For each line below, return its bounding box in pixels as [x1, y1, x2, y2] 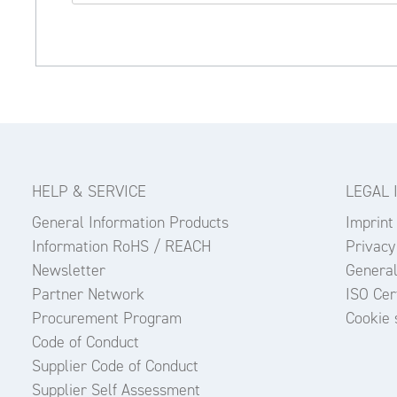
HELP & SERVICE [31, 181, 146, 201]
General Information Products [31, 212, 229, 232]
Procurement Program [31, 307, 182, 328]
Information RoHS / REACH [31, 236, 211, 256]
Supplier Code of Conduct [31, 355, 198, 376]
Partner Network [31, 284, 144, 304]
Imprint [345, 212, 393, 232]
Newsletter [31, 260, 105, 280]
